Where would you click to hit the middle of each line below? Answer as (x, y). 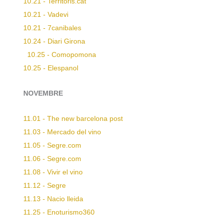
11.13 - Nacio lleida (53, 199)
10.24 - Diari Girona (54, 41)
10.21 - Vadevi (46, 14)
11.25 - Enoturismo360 (59, 212)
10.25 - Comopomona (62, 55)
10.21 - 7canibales (52, 28)
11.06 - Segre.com (52, 159)
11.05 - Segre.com (52, 145)
